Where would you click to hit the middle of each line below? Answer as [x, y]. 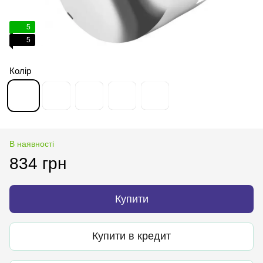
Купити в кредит [131, 236]
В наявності [32, 144]
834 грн [38, 163]
